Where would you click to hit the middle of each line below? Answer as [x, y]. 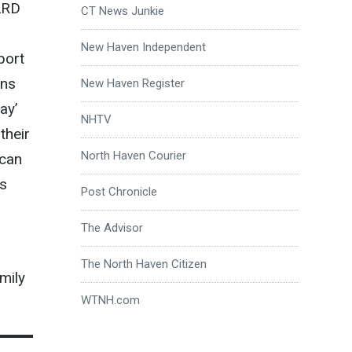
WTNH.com [110, 300]
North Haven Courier [133, 155]
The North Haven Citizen [143, 264]
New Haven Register [132, 83]
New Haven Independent [143, 47]
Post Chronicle [119, 191]
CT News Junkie [122, 11]
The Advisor [112, 227]
